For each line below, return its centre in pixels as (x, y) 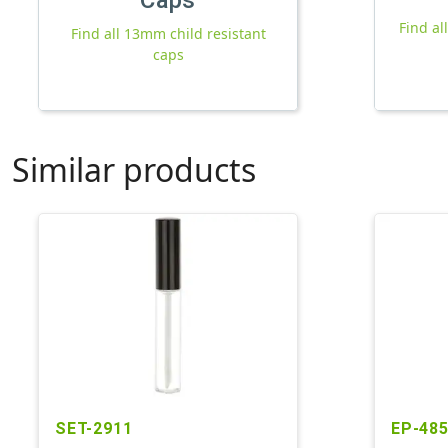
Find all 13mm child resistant (168, 33)
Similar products (134, 169)
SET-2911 (94, 428)
